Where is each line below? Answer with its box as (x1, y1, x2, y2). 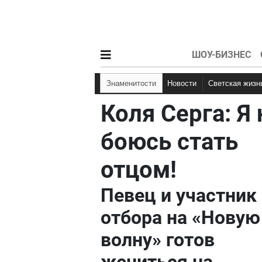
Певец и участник (101, 184, 257, 206)
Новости (173, 79, 196, 88)
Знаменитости (111, 79, 156, 88)
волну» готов (101, 229, 215, 251)
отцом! (101, 156, 177, 184)
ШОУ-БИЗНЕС (191, 49, 251, 60)
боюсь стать (101, 128, 238, 156)
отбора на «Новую (101, 206, 260, 229)
